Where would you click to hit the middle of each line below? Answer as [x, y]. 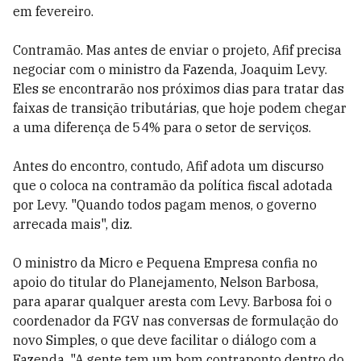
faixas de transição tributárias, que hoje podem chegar [180, 108]
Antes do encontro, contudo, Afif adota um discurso [168, 166]
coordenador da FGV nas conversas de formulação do [176, 321]
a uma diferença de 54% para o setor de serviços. [162, 127]
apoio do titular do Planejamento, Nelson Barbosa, [166, 282]
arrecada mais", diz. [73, 224]
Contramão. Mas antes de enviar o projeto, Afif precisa [177, 50]
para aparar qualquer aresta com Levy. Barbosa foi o [172, 301]
